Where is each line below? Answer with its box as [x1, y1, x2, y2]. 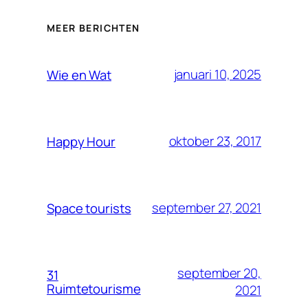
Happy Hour [47, 132, 115, 151]
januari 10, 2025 [173, 65, 261, 84]
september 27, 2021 [151, 199, 261, 217]
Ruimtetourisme [47, 279, 141, 298]
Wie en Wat [47, 65, 111, 84]
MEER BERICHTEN [47, 21, 140, 35]
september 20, [177, 263, 261, 282]
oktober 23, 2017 [168, 132, 261, 151]
